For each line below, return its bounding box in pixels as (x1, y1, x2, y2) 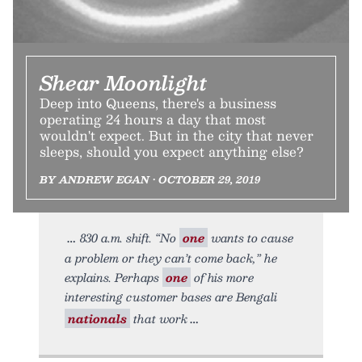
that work (130, 309, 187, 329)
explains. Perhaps (65, 267, 162, 288)
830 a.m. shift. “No (80, 228, 179, 248)
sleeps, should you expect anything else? (40, 141, 304, 163)
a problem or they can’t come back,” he (65, 248, 277, 268)
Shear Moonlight (40, 66, 208, 99)
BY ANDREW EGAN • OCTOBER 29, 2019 (40, 171, 260, 188)
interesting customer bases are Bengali (65, 287, 277, 307)
